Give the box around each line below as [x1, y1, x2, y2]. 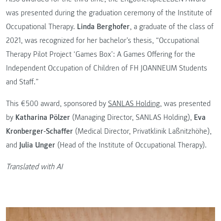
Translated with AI [6, 162, 65, 172]
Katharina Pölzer [15, 112, 70, 123]
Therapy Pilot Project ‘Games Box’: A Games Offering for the [6, 49, 195, 60]
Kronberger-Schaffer [6, 126, 73, 137]
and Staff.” [6, 77, 38, 87]
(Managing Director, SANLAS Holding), [70, 112, 194, 123]
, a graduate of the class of [130, 22, 214, 32]
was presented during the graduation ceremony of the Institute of [6, 8, 212, 18]
